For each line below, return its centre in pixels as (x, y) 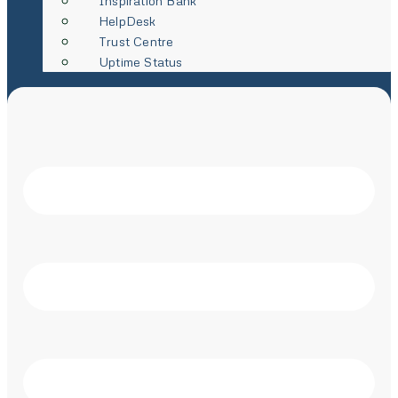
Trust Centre (136, 41)
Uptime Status (141, 62)
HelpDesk (127, 21)
